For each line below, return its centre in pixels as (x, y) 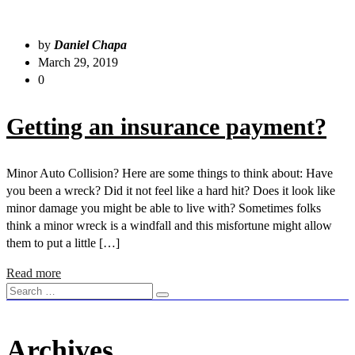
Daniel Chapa (90, 44)
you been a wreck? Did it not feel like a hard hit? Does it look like (171, 190)
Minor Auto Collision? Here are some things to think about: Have (170, 173)
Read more (34, 273)
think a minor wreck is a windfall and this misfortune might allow (169, 225)
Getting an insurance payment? (166, 126)
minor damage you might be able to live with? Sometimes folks (164, 208)
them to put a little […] (63, 242)
